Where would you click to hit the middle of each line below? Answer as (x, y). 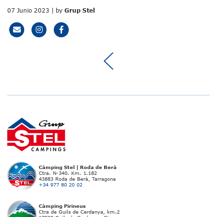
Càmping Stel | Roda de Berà (78, 167)
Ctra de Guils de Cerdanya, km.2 (79, 212)
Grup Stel (80, 10)
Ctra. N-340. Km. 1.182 (68, 173)
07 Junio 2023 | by (36, 10)
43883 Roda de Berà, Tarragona (77, 179)
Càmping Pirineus (62, 206)
